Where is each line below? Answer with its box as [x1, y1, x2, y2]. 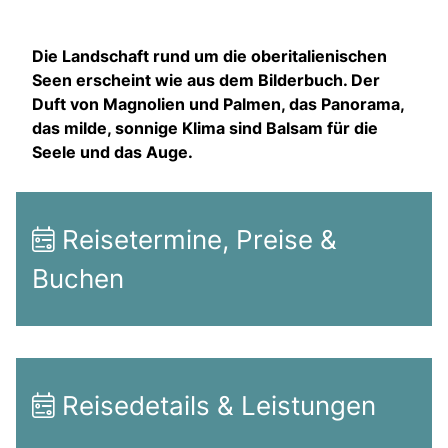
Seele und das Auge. [32, 141, 193, 162]
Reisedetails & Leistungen [55, 389, 376, 421]
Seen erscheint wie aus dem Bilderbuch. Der [32, 69, 380, 90]
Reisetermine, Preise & [55, 223, 337, 255]
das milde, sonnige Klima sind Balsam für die [32, 117, 378, 138]
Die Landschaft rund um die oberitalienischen [32, 45, 387, 66]
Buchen [32, 262, 124, 294]
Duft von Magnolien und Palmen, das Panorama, [32, 93, 404, 114]
